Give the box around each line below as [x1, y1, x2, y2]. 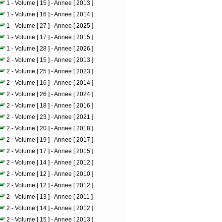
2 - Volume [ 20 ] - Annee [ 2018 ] [6, 125, 93, 132]
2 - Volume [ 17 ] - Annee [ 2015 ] [6, 148, 93, 155]
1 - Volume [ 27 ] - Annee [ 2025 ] [6, 22, 93, 29]
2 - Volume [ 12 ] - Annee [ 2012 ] [6, 182, 93, 189]
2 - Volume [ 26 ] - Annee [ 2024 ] [6, 91, 93, 98]
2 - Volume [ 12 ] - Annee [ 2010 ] [6, 170, 93, 177]
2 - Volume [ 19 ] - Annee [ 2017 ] [6, 136, 93, 143]
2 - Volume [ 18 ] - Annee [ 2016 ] [6, 102, 93, 109]
